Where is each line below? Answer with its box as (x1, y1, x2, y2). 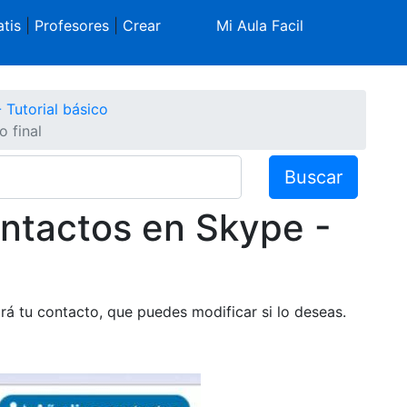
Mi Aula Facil (216, 16, 304, 35)
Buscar (284, 165, 343, 188)
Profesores (34, 16, 109, 35)
